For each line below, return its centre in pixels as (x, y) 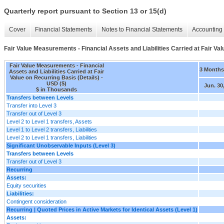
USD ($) (56, 83)
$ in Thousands (56, 89)
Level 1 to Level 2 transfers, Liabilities (52, 129)
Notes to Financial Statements (142, 30)
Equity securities (26, 185)
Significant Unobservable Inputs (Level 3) (61, 145)
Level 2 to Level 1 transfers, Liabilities (52, 137)
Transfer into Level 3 (31, 105)
